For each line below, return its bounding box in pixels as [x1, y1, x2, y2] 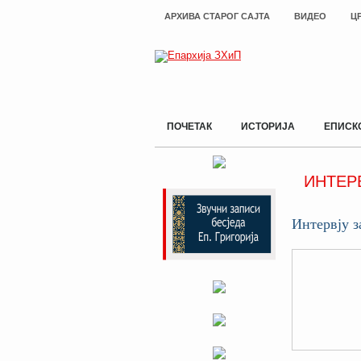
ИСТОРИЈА [241, 121, 295, 132]
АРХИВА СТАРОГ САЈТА [164, 11, 270, 21]
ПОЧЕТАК [167, 121, 212, 132]
